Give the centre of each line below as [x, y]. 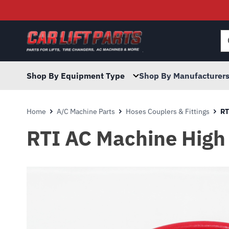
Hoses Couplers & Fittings [168, 111]
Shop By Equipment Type [76, 76]
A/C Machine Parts [86, 111]
